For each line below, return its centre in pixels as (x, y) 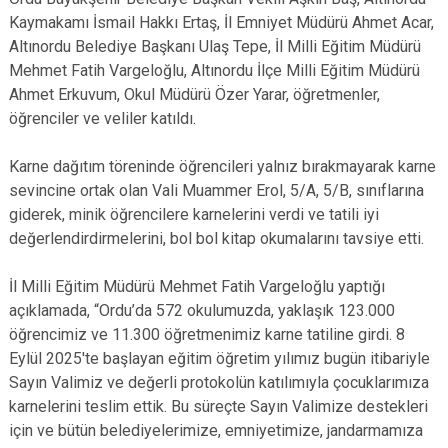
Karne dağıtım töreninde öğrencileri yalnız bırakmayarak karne (222, 166)
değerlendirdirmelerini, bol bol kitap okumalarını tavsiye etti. (216, 238)
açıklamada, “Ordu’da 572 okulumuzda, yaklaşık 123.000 (202, 310)
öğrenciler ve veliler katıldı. (102, 118)
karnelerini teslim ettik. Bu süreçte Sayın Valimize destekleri (218, 406)
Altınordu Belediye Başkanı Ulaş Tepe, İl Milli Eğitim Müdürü (215, 46)
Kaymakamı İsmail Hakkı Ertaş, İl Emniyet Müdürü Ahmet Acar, (221, 22)
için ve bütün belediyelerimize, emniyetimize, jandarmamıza (216, 430)
